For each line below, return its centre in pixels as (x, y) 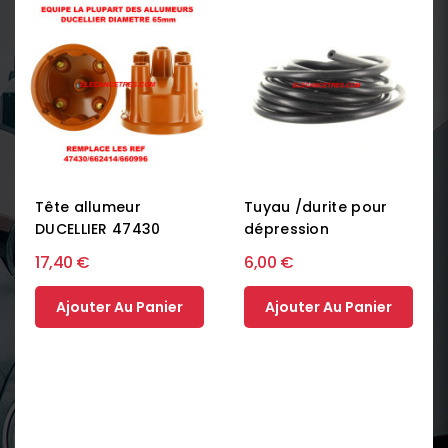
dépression (287, 228)
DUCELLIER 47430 (98, 228)
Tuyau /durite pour (316, 206)
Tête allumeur (88, 206)
